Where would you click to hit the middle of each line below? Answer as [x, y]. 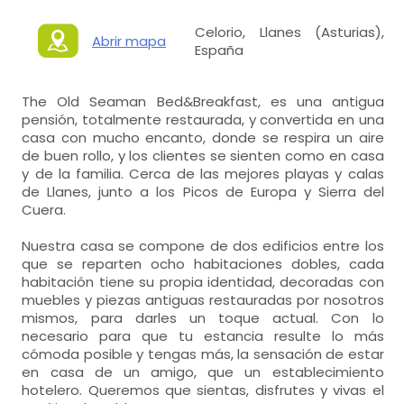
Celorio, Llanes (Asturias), [289, 32]
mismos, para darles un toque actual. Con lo [203, 318]
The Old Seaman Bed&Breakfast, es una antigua [203, 101]
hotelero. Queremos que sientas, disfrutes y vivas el [203, 390]
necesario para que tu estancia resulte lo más [203, 336]
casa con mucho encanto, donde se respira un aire [203, 138]
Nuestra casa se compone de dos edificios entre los [203, 246]
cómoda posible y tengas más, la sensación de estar [203, 354]
